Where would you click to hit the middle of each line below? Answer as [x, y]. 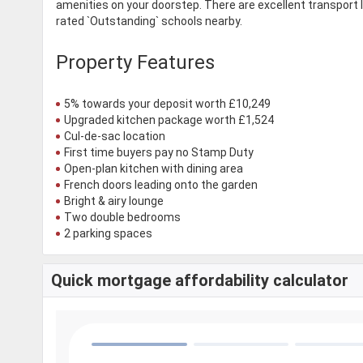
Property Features [135, 62]
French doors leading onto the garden [161, 184]
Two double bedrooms [122, 217]
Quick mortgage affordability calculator [200, 280]
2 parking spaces [108, 233]
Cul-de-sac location [115, 136]
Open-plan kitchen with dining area [154, 168]
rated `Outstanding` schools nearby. [149, 21]
